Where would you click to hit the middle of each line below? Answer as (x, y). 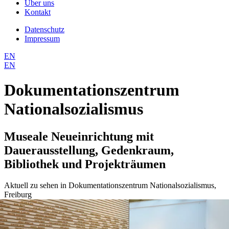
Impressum (42, 38)
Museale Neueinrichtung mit (79, 136)
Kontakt (38, 12)
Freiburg (18, 195)
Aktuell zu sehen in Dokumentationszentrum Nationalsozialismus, (110, 186)
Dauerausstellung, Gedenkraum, (89, 150)
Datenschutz (44, 29)
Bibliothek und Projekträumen (85, 164)
